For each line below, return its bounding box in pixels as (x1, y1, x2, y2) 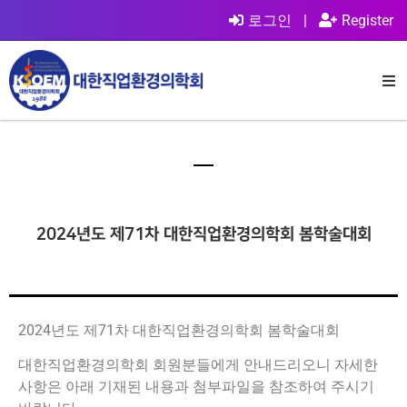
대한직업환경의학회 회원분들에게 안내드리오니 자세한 (18, 356, 378, 374)
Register (342, 12, 393, 29)
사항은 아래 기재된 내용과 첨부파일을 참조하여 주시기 (18, 378, 374, 396)
